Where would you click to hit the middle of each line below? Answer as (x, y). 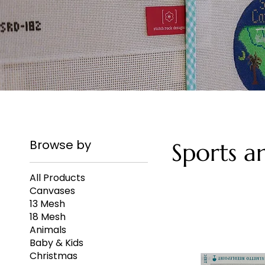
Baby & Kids (56, 243)
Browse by (60, 145)
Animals (48, 230)
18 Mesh (48, 217)
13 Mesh (47, 204)
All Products (57, 178)
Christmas (54, 256)
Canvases (52, 191)
